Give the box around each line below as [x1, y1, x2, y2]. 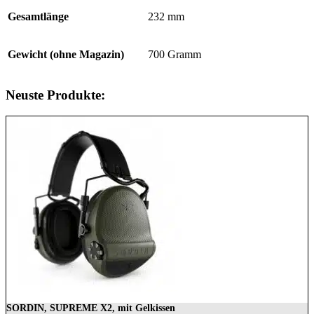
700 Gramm [148, 48, 201, 60]
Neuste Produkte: [6, 87, 105, 102]
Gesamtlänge [8, 10, 69, 22]
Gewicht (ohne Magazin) [8, 48, 124, 60]
